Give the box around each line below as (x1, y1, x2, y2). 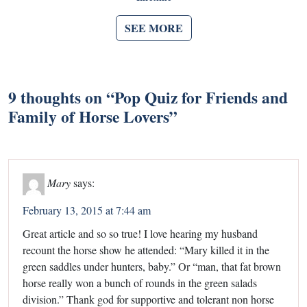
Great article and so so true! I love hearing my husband (23, 225, 258, 241)
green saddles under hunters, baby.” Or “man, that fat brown (23, 258, 281, 273)
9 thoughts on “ (8, 85, 114, 109)
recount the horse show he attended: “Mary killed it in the (23, 242, 269, 257)
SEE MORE (124, 19, 183, 36)
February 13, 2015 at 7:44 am (23, 202, 151, 217)
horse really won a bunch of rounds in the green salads (23, 275, 257, 290)
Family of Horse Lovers (8, 104, 169, 128)
